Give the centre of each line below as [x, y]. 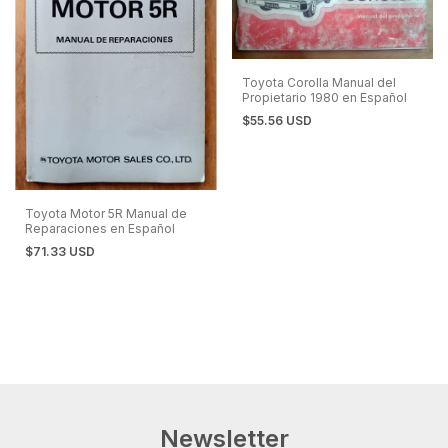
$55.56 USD [278, 121]
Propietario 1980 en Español [324, 98]
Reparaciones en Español [100, 229]
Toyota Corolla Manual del [318, 83]
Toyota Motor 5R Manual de [106, 214]
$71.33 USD [61, 252]
